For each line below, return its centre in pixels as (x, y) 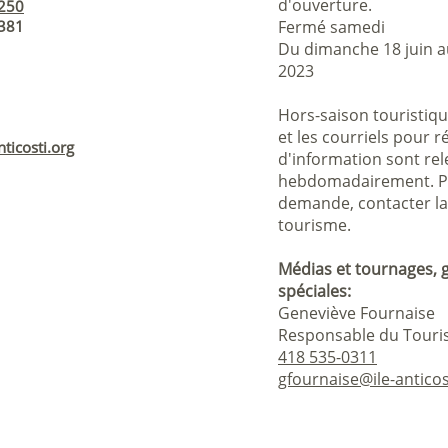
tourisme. (314, 225)
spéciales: (314, 291)
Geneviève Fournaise (356, 313)
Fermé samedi (331, 27)
